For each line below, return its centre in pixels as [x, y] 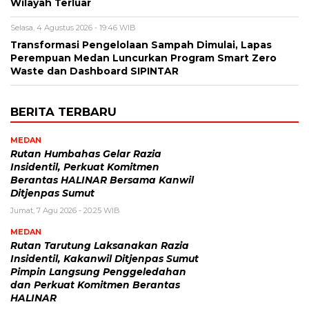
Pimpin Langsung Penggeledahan [98, 272]
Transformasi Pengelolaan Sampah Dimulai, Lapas [141, 45]
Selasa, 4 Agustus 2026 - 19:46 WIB [73, 28]
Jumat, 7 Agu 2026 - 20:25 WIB [65, 211]
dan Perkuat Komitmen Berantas [95, 285]
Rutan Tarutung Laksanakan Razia [100, 246]
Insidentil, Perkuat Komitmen [85, 167]
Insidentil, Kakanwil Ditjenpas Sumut [104, 259]
